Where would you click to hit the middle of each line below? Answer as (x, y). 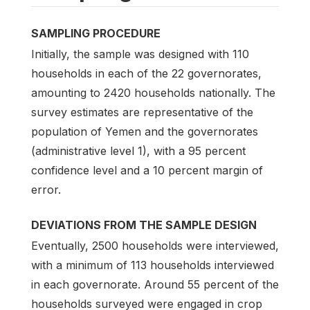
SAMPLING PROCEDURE (96, 33)
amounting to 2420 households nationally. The (153, 93)
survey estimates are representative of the (142, 112)
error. (46, 190)
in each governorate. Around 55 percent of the (155, 285)
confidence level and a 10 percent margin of (147, 171)
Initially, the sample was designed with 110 (140, 54)
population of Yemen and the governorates (145, 132)
